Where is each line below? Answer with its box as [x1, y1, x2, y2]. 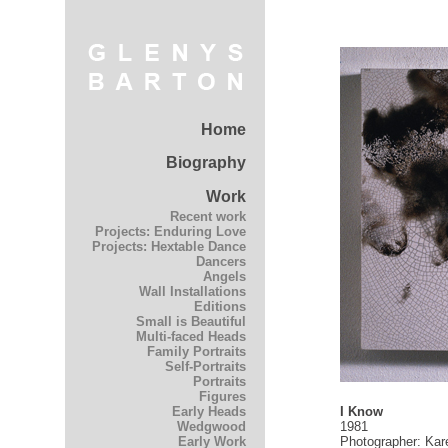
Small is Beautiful [136, 314, 247, 330]
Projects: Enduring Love [95, 224, 247, 240]
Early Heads [172, 404, 247, 420]
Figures [199, 389, 247, 405]
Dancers [196, 254, 247, 270]
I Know [340, 404, 383, 419]
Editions [194, 299, 247, 315]
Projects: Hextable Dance [92, 239, 247, 255]
